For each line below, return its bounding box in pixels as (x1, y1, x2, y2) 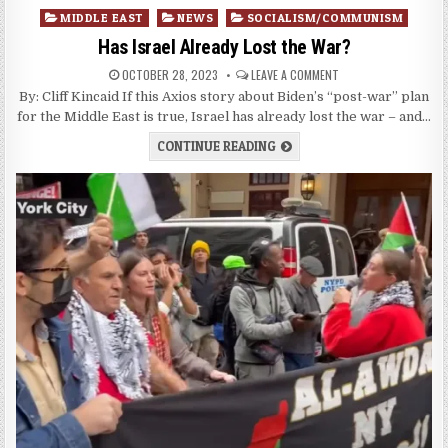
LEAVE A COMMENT (251, 66, 339, 84)
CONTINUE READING (156, 138, 276, 155)
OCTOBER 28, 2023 (119, 66, 218, 84)
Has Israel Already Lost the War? (98, 35, 350, 60)
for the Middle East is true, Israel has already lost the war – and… (17, 109, 431, 125)
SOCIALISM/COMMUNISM (246, 10, 404, 26)
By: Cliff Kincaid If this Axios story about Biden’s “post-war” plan (19, 89, 429, 105)
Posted (38, 9, 84, 25)
